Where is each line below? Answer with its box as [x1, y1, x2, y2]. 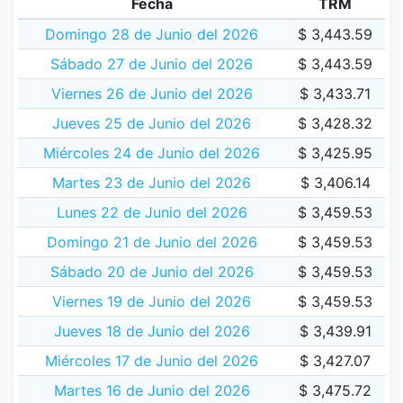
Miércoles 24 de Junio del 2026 [43, 144, 260, 162]
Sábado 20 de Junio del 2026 [49, 263, 254, 281]
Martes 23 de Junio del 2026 [52, 174, 251, 192]
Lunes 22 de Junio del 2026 [56, 203, 247, 221]
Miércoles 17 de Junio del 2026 [45, 352, 258, 370]
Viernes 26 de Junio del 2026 [50, 85, 253, 103]
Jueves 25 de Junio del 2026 [52, 114, 251, 132]
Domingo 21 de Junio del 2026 [46, 233, 257, 251]
